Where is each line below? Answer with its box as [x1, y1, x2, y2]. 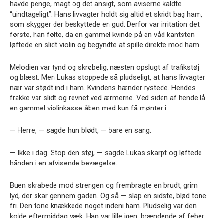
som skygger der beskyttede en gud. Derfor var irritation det [10, 20, 200, 29]
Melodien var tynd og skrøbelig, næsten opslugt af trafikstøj [10, 63, 199, 72]
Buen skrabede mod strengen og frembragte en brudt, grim [10, 181, 198, 190]
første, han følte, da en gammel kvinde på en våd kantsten [10, 30, 195, 39]
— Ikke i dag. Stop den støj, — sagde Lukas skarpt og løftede [10, 148, 202, 157]
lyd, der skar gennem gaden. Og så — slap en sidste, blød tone [10, 191, 206, 200]
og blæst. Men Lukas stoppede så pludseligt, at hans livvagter [10, 73, 205, 82]
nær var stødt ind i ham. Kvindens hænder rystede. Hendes [10, 83, 196, 92]
